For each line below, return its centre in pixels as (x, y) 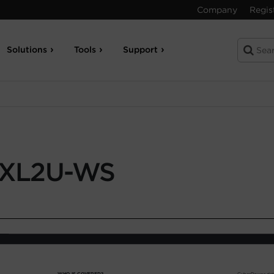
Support (141, 50)
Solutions (27, 50)
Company (217, 10)
